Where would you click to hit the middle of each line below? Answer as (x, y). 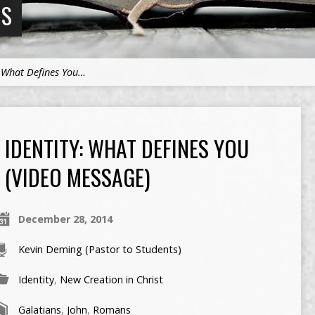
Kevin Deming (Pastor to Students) (99, 249)
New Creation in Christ (111, 279)
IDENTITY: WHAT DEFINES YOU (127, 148)
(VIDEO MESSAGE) (77, 177)
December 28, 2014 (65, 219)
